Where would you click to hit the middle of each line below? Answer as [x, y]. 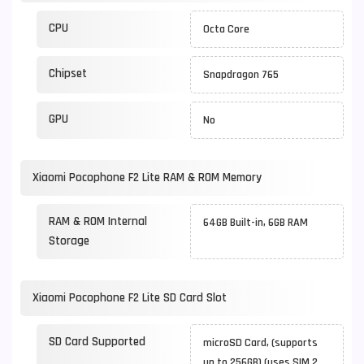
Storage [69, 241]
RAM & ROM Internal [98, 221]
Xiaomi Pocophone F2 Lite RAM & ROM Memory [147, 178]
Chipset [68, 74]
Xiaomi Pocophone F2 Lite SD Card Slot [130, 298]
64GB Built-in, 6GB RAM [256, 223]
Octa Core [226, 29]
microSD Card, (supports [260, 343]
